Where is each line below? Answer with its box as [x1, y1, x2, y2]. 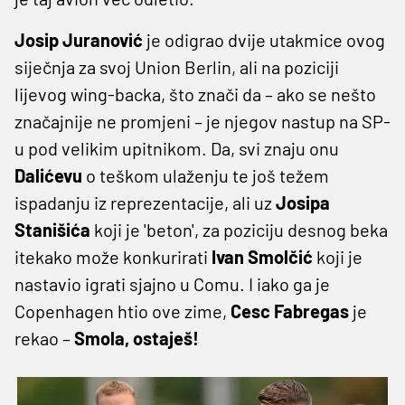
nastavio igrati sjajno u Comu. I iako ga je [14, 272, 330, 295]
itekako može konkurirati [14, 245, 212, 268]
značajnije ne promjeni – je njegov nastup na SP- [14, 109, 391, 132]
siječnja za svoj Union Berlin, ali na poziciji [14, 55, 339, 78]
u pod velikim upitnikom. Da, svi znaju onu [14, 137, 339, 159]
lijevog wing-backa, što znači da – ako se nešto [14, 82, 376, 105]
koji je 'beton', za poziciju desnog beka [90, 218, 388, 240]
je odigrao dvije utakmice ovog [143, 28, 385, 51]
